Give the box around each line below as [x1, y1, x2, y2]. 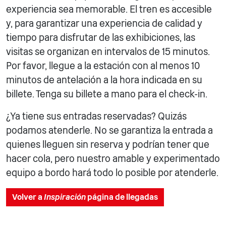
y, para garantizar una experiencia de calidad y [6, 18, 202, 30]
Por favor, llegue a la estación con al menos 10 [6, 60, 200, 72]
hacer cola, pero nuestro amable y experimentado [6, 153, 220, 165]
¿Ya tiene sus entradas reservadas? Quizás [6, 110, 187, 123]
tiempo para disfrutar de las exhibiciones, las [6, 32, 195, 44]
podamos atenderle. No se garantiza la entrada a [6, 125, 213, 137]
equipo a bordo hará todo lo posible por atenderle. [6, 167, 218, 179]
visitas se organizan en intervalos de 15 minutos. [6, 46, 210, 58]
